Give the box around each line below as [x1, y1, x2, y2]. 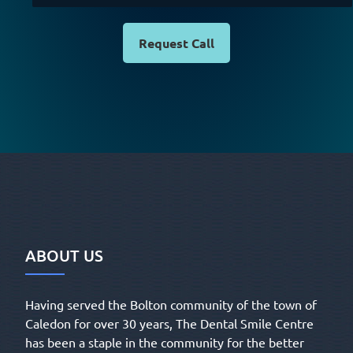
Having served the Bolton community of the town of [25, 296, 318, 313]
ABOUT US [25, 245, 104, 266]
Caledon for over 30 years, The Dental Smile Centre [25, 315, 314, 332]
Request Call [139, 35, 214, 52]
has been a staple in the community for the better [25, 334, 305, 351]
